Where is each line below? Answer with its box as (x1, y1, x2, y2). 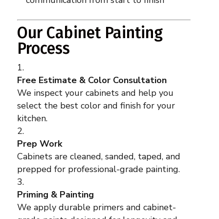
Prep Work (17, 138, 62, 150)
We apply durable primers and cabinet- (17, 201, 176, 214)
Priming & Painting (17, 189, 94, 201)
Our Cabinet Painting (17, 23, 163, 43)
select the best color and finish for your (17, 100, 175, 112)
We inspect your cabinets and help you (17, 87, 174, 99)
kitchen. (17, 112, 47, 125)
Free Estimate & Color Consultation (17, 74, 167, 87)
